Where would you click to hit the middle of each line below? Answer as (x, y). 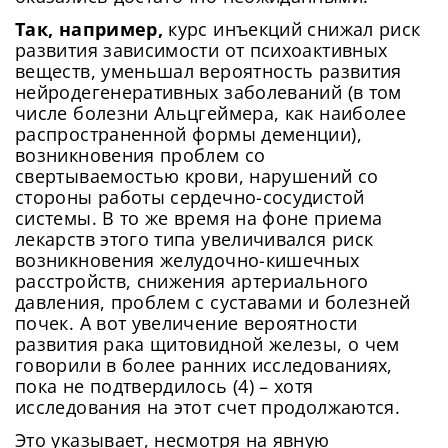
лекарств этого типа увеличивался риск (194, 239)
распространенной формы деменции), (188, 134)
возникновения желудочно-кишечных (187, 260)
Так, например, (92, 29)
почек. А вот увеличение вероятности (186, 323)
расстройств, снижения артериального (192, 281)
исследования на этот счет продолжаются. (208, 407)
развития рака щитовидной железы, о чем (207, 344)
